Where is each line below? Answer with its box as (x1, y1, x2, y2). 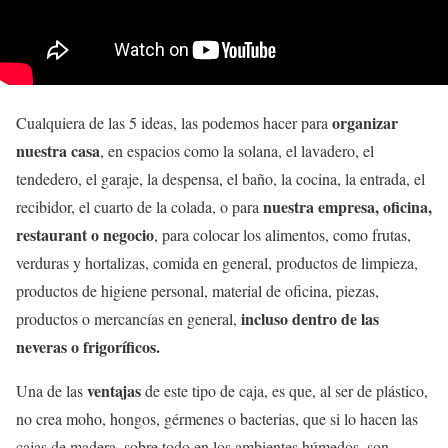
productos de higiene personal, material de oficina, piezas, (16, 280, 379, 302)
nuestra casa (16, 139, 100, 163)
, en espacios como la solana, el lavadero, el (100, 140, 374, 162)
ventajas (87, 379, 145, 403)
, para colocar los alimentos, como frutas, (154, 224, 411, 246)
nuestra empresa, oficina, (263, 195, 432, 219)
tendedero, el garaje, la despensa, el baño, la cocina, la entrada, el (16, 168, 425, 190)
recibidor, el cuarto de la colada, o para (16, 196, 263, 218)
